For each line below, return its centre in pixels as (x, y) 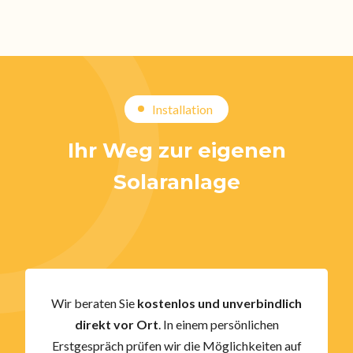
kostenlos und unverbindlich (219, 303)
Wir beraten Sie (94, 303)
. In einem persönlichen (218, 324)
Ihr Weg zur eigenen (176, 150)
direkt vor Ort (116, 324)
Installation (182, 109)
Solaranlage (176, 182)
